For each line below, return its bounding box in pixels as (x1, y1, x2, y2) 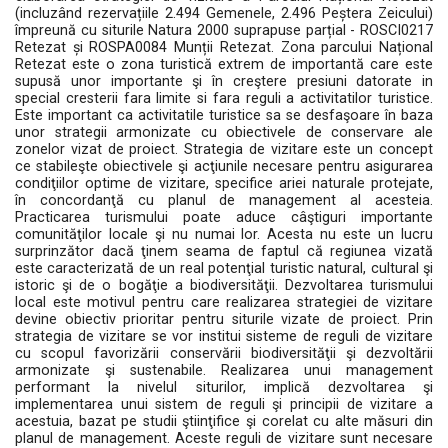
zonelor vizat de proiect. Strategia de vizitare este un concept (15, 141, 433, 158)
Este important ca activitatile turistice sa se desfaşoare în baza (15, 107, 433, 124)
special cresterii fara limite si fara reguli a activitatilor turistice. (15, 90, 433, 107)
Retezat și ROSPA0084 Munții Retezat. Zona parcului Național (15, 39, 433, 56)
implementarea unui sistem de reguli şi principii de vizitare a (15, 396, 433, 413)
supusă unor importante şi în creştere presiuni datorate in (15, 73, 433, 90)
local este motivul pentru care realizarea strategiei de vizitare (15, 294, 433, 311)
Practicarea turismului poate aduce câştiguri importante (15, 209, 433, 226)
